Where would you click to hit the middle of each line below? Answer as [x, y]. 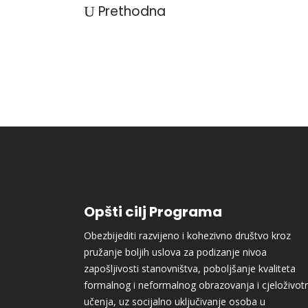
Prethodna [132, 11]
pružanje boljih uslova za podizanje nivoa [175, 252]
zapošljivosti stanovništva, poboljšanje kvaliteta [190, 268]
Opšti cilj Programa [153, 212]
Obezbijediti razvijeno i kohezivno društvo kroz [187, 235]
